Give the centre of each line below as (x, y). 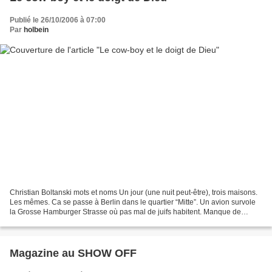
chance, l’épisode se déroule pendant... (75, 221)
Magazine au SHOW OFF (73, 253)
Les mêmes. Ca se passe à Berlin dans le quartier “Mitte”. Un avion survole (133, 202)
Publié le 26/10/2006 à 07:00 (58, 20)
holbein (36, 30)
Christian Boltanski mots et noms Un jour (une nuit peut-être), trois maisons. (134, 192)
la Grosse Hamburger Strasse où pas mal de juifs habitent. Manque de (125, 212)
